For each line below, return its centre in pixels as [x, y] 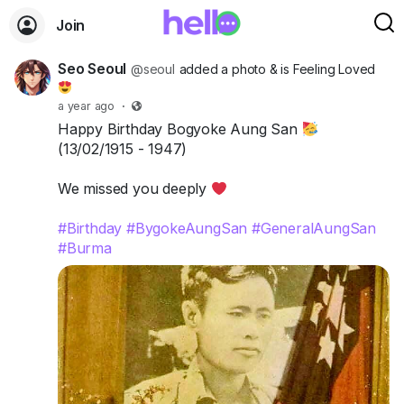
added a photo [224, 69]
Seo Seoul [92, 69]
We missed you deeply [134, 188]
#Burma [85, 248]
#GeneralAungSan [314, 228]
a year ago [86, 106]
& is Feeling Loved [322, 69]
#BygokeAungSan [187, 228]
